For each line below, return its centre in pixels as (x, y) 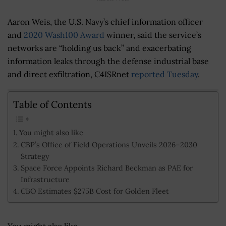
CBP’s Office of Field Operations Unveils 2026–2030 (109, 144)
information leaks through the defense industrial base (108, 61)
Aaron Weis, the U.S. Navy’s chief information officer (105, 22)
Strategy (35, 156)
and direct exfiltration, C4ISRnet (69, 74)
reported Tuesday (164, 74)
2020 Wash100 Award (64, 35)
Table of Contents (52, 104)
